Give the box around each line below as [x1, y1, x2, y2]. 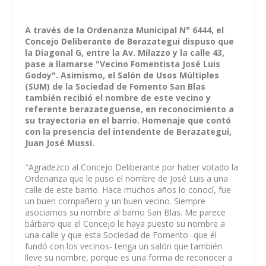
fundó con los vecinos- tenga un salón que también [25, 240, 223, 252]
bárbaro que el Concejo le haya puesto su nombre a [25, 218, 226, 230]
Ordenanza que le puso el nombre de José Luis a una [25, 173, 229, 185]
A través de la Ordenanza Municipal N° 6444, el [25, 24, 224, 36]
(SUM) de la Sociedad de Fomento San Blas [25, 81, 206, 92]
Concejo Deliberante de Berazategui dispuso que [25, 36, 235, 47]
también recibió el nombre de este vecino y [25, 92, 211, 103]
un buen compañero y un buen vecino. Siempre [25, 195, 206, 207]
